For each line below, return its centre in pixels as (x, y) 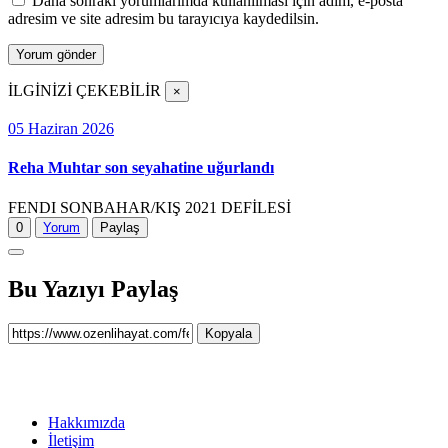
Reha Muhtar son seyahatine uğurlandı (141, 168)
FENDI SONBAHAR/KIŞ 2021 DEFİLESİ (149, 207)
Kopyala (228, 333)
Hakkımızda (86, 422)
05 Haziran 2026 (61, 129)
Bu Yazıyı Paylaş (93, 288)
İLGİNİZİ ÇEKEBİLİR (84, 91)
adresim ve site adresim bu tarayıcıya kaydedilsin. (163, 19)
